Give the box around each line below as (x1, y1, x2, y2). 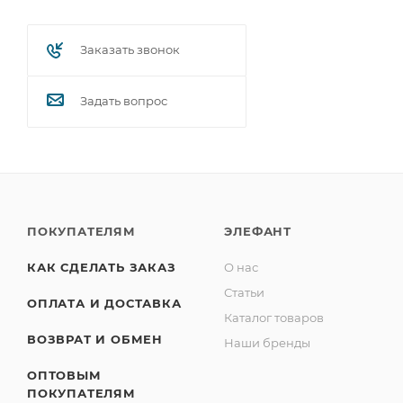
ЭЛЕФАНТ (224, 224, 291, 238)
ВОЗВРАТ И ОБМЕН (27, 332, 163, 346)
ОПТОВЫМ (27, 368, 102, 382)
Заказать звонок (80, 42, 180, 57)
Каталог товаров (224, 310, 325, 325)
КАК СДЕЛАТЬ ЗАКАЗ (27, 260, 176, 274)
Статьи (224, 285, 265, 300)
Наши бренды (224, 336, 311, 350)
